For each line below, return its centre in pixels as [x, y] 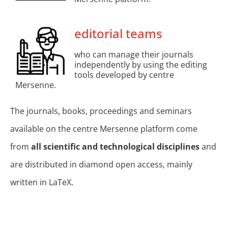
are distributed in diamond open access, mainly [101, 165]
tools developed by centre [124, 75]
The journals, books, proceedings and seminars [101, 111]
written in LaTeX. [42, 182]
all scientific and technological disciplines [115, 147]
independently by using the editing [141, 64]
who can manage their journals [134, 54]
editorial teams [118, 33]
